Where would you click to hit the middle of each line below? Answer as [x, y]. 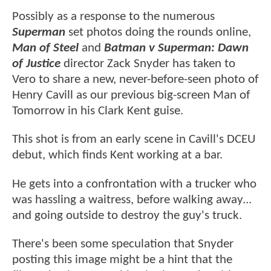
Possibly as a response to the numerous [113, 17]
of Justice [38, 64]
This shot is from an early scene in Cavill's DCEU [134, 140]
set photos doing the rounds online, [158, 33]
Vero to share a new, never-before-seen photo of [135, 80]
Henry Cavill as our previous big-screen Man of [131, 96]
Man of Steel [45, 48]
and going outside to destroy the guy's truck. [127, 215]
